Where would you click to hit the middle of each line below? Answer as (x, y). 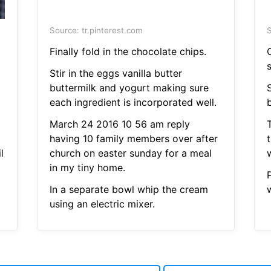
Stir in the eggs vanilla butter (116, 73)
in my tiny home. (87, 168)
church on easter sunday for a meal (130, 153)
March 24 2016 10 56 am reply (119, 124)
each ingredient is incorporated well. (133, 103)
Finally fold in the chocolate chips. (128, 52)
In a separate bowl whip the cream (129, 190)
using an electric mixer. (102, 204)
